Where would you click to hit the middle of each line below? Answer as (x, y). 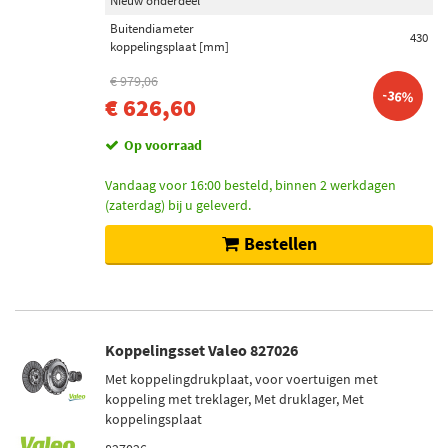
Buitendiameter (152, 28)
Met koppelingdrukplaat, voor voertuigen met (241, 379)
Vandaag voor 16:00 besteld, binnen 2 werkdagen (250, 185)
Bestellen (280, 243)
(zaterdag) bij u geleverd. (178, 205)
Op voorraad (163, 145)
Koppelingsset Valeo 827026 (201, 350)
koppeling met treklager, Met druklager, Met (234, 399)
